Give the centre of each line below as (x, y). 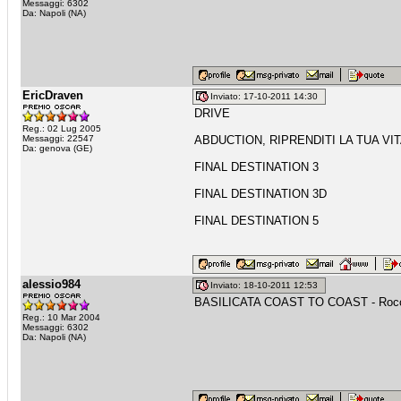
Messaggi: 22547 (58, 138)
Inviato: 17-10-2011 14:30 (267, 97)
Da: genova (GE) (57, 148)
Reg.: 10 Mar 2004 (61, 317)
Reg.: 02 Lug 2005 (62, 128)
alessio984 (51, 284)
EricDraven (53, 95)
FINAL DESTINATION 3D (260, 194)
